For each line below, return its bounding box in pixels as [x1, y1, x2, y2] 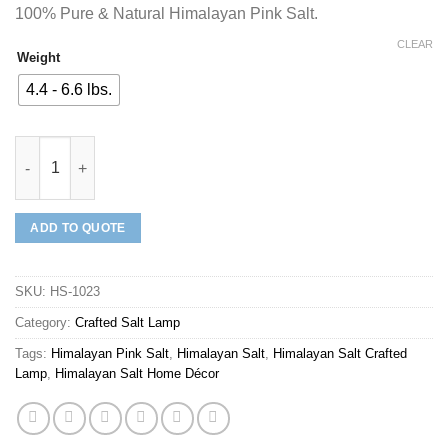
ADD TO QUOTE [30, 221, 126, 236]
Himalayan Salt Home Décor [55, 366, 219, 382]
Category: [15, 315, 75, 331]
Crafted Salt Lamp [75, 315, 180, 331]
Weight [17, 50, 60, 66]
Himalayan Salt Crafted [273, 346, 407, 362]
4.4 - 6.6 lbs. [26, 80, 112, 98]
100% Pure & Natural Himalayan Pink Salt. [15, 5, 318, 23]
